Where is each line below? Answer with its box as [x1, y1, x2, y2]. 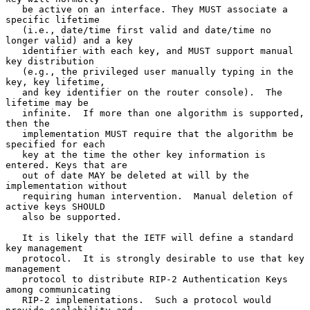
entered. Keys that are [6, 159, 127, 170]
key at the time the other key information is [6, 149, 22, 160]
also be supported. [6, 211, 22, 222]
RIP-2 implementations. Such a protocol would [6, 294, 22, 305]
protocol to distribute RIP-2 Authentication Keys [6, 273, 22, 284]
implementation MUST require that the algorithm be [6, 128, 22, 139]
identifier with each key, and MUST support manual [6, 45, 22, 56]
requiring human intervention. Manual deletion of [6, 190, 22, 201]
